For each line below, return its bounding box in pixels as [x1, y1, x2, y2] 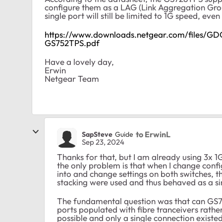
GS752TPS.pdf [45, 38, 100, 49]
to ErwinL [136, 129, 170, 139]
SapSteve [82, 129, 112, 139]
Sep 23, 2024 [82, 137, 124, 147]
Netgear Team [45, 73, 99, 84]
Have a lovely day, [45, 56, 114, 67]
